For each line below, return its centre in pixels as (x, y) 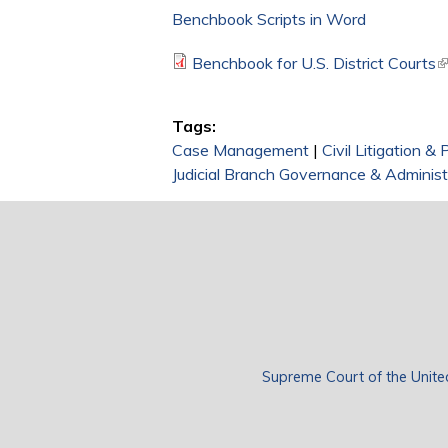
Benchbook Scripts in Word (269, 19)
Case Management (240, 150)
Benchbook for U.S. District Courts (314, 63)
